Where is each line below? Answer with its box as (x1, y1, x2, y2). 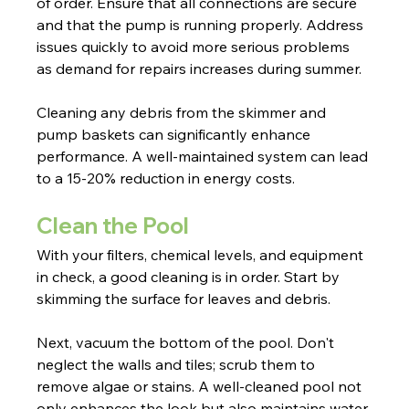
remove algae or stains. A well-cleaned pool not (37, 377, 366, 396)
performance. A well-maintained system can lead (37, 147, 372, 166)
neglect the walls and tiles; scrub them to (37, 355, 320, 374)
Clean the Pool (37, 212, 190, 240)
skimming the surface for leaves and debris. (37, 289, 331, 309)
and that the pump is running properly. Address (37, 16, 368, 35)
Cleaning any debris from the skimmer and (37, 103, 330, 122)
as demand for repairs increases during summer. (37, 59, 362, 79)
